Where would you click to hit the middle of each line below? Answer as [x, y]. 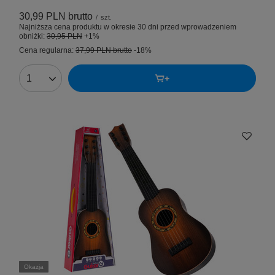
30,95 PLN [64, 37]
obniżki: [33, 37]
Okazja [34, 267]
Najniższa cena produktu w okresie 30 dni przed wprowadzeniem [128, 27]
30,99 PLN [42, 17]
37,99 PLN [93, 51]
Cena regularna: [47, 51]
